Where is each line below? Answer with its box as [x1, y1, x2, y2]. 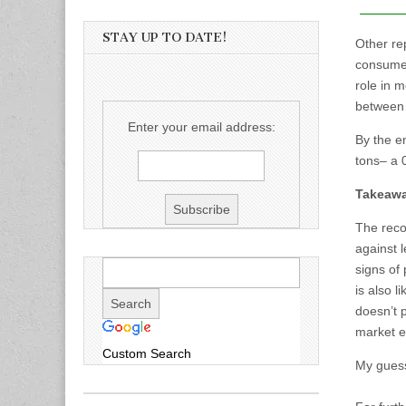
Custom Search [102, 346, 191, 361]
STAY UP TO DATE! [102, 30, 227, 45]
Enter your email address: [127, 120, 275, 134]
